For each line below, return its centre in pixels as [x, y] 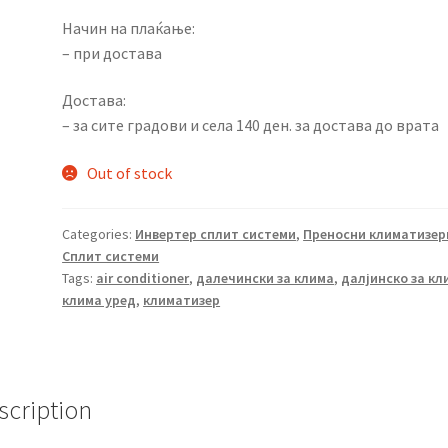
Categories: [99, 234]
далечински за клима [265, 278]
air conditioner [143, 278]
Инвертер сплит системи [216, 234]
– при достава [112, 52]
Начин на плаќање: [129, 27]
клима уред [99, 300]
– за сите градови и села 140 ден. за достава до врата [251, 125]
